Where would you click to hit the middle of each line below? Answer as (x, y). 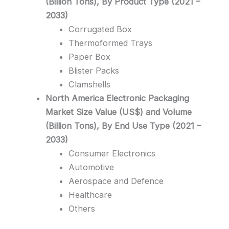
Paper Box (89, 56)
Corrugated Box (100, 29)
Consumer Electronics (112, 153)
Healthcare (90, 194)
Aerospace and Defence (116, 181)
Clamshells (89, 84)
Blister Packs (94, 70)
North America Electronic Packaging (118, 98)
